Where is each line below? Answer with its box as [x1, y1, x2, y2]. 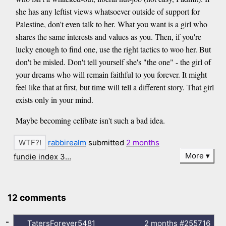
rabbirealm [48, 138, 87, 148]
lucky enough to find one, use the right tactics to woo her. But [15, 44, 211, 55]
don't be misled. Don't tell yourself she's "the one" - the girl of [15, 56, 211, 68]
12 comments [8, 192, 67, 203]
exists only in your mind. [15, 94, 93, 105]
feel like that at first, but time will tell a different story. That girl [15, 82, 214, 93]
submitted [86, 138, 127, 148]
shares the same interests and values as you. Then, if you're [15, 31, 201, 42]
